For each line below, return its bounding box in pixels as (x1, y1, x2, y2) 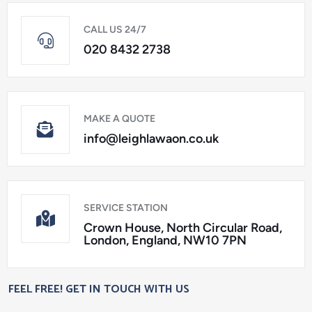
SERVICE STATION (84, 202, 168, 214)
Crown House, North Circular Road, (84, 220, 282, 235)
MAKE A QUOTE (84, 113, 155, 125)
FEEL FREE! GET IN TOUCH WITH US (8, 280, 189, 299)
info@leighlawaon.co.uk (84, 131, 219, 146)
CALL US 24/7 (84, 24, 146, 36)
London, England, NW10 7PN (84, 233, 247, 248)
